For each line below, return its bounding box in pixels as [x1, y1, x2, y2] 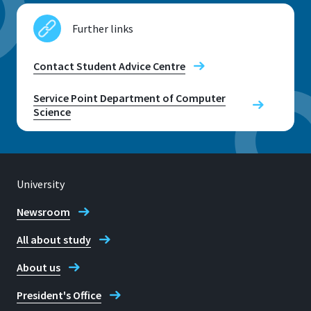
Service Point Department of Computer [33, 90, 226, 105]
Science [33, 104, 71, 119]
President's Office [17, 288, 101, 302]
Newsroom [17, 205, 70, 219]
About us [17, 260, 60, 274]
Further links [72, 21, 133, 35]
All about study [17, 233, 91, 246]
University [17, 177, 65, 191]
